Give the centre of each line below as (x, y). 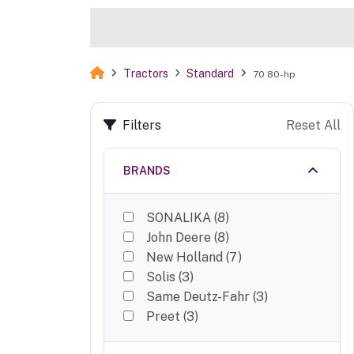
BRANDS (147, 171)
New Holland (185, 258)
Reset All (313, 125)
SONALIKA (179, 218)
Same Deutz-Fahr (198, 297)
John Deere (179, 238)
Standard (210, 73)
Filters (142, 125)
